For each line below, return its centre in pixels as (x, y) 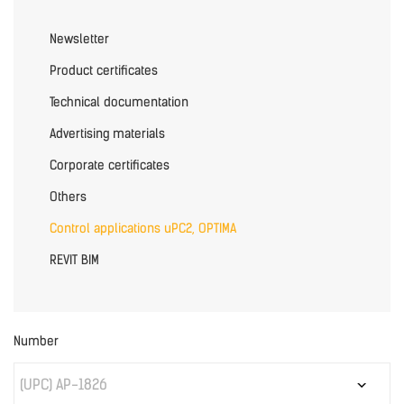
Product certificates (104, 71)
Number (36, 341)
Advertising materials (107, 134)
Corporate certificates (110, 165)
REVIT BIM (74, 260)
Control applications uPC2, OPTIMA (143, 229)
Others (68, 197)
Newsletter (79, 39)
